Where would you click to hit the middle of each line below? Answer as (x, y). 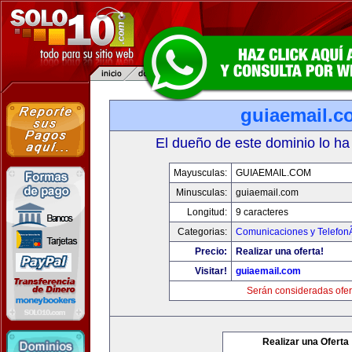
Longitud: (207, 212)
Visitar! (211, 271)
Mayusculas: (200, 173)
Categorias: (202, 232)
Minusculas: (202, 192)
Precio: (211, 251)
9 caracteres (262, 212)
